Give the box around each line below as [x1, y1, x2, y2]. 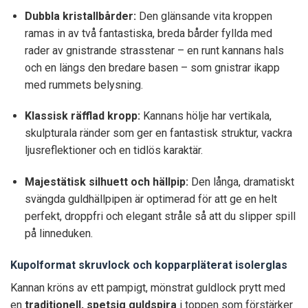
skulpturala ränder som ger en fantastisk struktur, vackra [24, 126, 292, 140]
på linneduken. [24, 227, 93, 241]
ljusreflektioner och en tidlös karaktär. [24, 144, 203, 157]
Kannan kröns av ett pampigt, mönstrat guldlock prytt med [10, 280, 285, 294]
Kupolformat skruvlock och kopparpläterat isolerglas [10, 258, 287, 272]
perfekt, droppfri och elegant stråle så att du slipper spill [24, 210, 296, 223]
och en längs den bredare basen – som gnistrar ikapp [24, 60, 280, 74]
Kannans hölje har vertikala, [140, 109, 272, 123]
